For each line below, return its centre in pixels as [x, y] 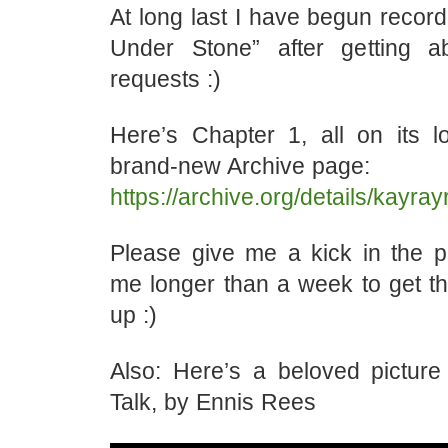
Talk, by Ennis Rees [213, 402]
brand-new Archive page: [240, 166]
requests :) [165, 79]
